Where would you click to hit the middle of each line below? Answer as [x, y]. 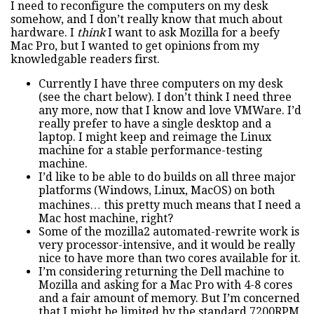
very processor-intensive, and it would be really [167, 245]
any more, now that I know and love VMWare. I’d [170, 110]
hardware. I [44, 32]
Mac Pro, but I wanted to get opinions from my [135, 46]
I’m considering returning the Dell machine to [161, 271]
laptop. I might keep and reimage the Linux [155, 137]
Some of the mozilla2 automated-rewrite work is [169, 231]
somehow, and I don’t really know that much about [146, 19]
